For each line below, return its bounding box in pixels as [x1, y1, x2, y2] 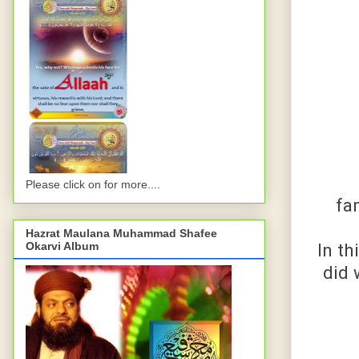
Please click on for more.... [26, 178, 160, 192]
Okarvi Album [26, 240, 99, 253]
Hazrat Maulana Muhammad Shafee [26, 227, 217, 240]
